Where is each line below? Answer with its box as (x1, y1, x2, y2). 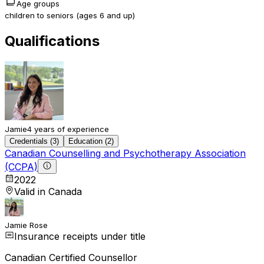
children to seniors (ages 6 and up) (5, 10, 135, 20)
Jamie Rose (5, 220, 48, 230)
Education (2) (68, 136, 114, 146)
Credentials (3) (9, 136, 59, 146)
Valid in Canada (14, 185, 82, 197)
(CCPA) (5, 160, 38, 173)
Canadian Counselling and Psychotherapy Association (5, 147, 246, 159)
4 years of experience (27, 124, 109, 134)
